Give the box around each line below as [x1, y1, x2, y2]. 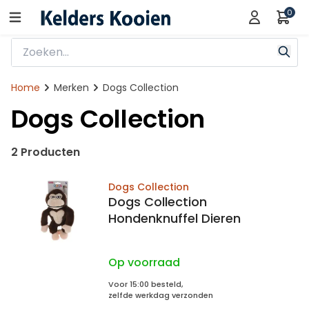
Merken [54, 81, 89, 94]
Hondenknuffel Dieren [108, 210, 241, 227]
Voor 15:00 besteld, [108, 279, 183, 290]
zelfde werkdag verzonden [108, 290, 213, 301]
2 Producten [11, 144, 80, 160]
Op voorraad [108, 255, 180, 270]
